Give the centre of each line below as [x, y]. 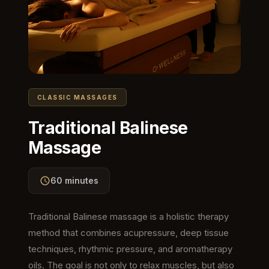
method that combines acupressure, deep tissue [128, 232]
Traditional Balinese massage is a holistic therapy [128, 216]
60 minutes [74, 180]
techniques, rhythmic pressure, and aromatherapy [130, 249]
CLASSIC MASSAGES [77, 97]
